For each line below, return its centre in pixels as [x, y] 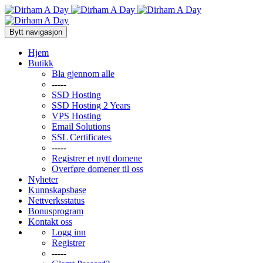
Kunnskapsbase [57, 190]
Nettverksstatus [56, 200]
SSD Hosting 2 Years [91, 105]
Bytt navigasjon [36, 32]
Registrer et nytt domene [97, 158]
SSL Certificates [82, 137]
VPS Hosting [76, 116]
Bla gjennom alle [83, 74]
